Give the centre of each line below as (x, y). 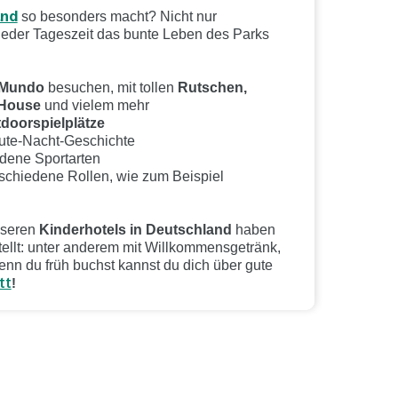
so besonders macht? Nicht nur (117, 16)
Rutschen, (212, 87)
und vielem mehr (95, 105)
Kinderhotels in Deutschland (135, 229)
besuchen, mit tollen (111, 87)
